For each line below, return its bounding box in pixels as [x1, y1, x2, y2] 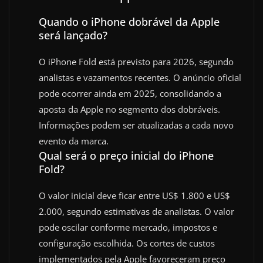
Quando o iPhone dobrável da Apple [39, 14, 220, 29]
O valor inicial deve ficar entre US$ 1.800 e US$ [39, 189, 230, 201]
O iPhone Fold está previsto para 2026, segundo [39, 55, 234, 68]
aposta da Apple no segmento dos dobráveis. [39, 103, 220, 115]
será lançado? [39, 28, 107, 42]
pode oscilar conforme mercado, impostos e [39, 221, 217, 233]
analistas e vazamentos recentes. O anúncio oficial [39, 71, 241, 83]
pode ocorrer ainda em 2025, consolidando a [39, 87, 221, 99]
